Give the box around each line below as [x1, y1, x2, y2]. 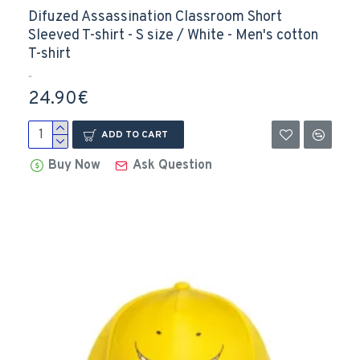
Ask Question [133, 157, 213, 174]
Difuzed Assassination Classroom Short [28, 8, 282, 27]
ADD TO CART [100, 128, 168, 141]
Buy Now [48, 157, 101, 174]
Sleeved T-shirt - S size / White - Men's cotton [28, 27, 318, 45]
